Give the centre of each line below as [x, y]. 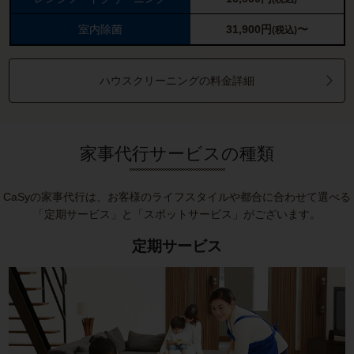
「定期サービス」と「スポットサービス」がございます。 [177, 215]
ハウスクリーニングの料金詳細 [177, 81]
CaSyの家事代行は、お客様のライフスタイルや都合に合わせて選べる [177, 197]
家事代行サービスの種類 [177, 154]
